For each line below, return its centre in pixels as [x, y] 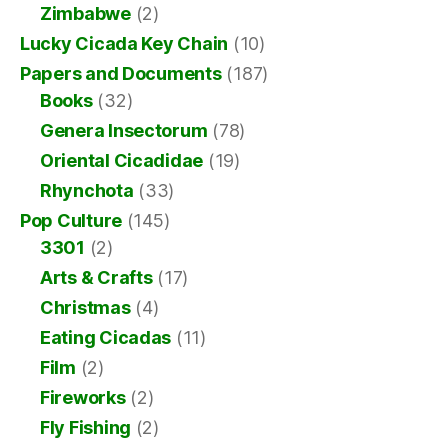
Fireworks [83, 398]
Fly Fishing [86, 428]
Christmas [85, 308]
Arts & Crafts [96, 278]
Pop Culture [71, 221]
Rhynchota [87, 191]
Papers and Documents [121, 74]
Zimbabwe [85, 14]
